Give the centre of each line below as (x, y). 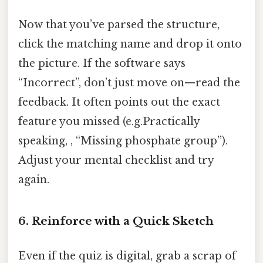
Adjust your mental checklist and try (116, 161)
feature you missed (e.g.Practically (109, 122)
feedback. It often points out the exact (119, 102)
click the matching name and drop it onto (130, 44)
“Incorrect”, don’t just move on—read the (129, 83)
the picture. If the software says (102, 64)
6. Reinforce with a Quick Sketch (116, 221)
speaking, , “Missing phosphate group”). (123, 141)
